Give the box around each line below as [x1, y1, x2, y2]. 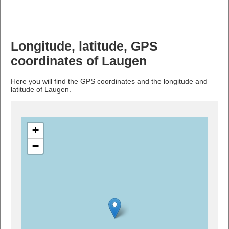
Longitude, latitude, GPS [11, 39, 158, 53]
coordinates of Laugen [11, 54, 147, 68]
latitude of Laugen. [11, 85, 71, 94]
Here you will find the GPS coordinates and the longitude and [11, 77, 208, 85]
